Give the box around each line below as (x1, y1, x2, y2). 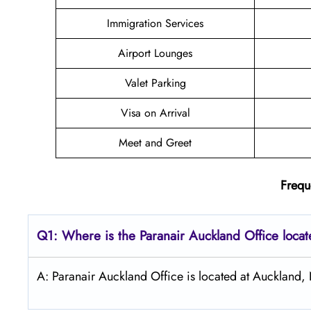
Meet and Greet (119, 134, 192, 151)
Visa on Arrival (120, 104, 190, 121)
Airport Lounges (118, 44, 192, 61)
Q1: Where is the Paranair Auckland (37, 226, 240, 245)
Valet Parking (124, 74, 186, 91)
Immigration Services (107, 15, 203, 31)
